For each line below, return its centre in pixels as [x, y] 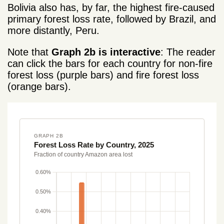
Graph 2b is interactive [106, 52]
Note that [29, 52]
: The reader [188, 52]
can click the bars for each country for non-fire [110, 63]
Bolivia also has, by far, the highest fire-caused [111, 7]
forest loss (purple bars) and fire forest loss [103, 75]
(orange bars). [39, 86]
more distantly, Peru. [53, 30]
